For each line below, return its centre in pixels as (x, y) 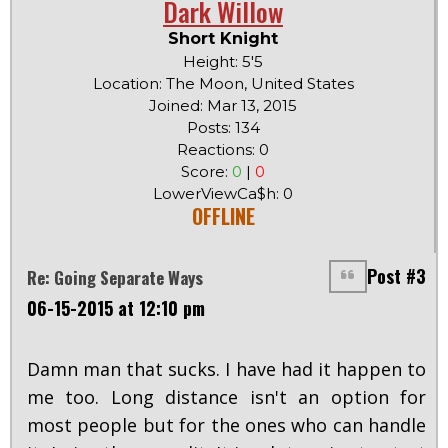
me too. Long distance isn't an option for (226, 397)
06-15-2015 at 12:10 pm (116, 308)
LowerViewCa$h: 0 (223, 194)
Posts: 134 (223, 128)
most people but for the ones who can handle (226, 425)
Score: (206, 172)
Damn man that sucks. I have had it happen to (226, 369)
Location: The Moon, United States (223, 84)
